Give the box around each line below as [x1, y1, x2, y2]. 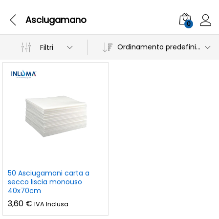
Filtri [40, 42, 54, 52]
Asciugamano [25, 13, 87, 26]
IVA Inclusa [34, 199, 68, 208]
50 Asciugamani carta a [8, 168, 89, 178]
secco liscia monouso [8, 176, 82, 187]
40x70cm [8, 185, 41, 196]
